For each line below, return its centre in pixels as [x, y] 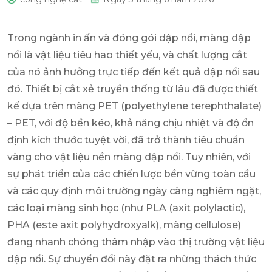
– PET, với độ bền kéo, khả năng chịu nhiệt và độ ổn [131, 123]
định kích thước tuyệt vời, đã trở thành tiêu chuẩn [126, 140]
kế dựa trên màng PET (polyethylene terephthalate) [134, 106]
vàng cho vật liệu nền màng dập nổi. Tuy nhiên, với [129, 157]
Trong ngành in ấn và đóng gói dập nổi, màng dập [129, 38]
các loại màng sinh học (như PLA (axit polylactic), [126, 208]
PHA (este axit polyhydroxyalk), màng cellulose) [124, 225]
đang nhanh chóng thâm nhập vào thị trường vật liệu [136, 242]
